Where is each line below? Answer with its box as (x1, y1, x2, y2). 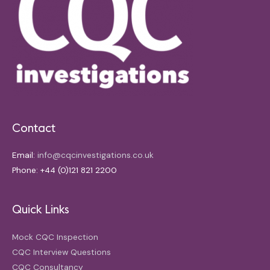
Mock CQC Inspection (12, 231, 98, 242)
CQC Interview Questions (12, 246, 111, 257)
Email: (12, 149, 37, 161)
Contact (12, 120, 55, 135)
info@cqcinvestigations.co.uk (37, 149, 154, 161)
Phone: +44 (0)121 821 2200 (12, 165, 117, 176)
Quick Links (12, 202, 69, 217)
